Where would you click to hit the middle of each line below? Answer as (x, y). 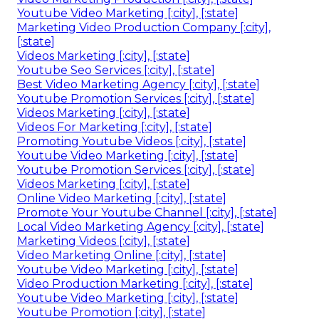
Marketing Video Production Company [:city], (144, 27)
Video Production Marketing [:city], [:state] (135, 283)
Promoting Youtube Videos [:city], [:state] (132, 141)
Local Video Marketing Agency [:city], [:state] (141, 226)
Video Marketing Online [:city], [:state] (122, 255)
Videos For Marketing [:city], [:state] (115, 127)
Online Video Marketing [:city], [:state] (122, 198)
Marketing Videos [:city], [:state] (104, 241)
